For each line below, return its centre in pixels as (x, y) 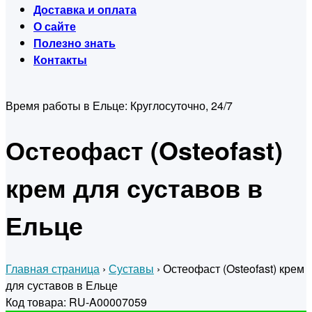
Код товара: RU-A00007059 (76, 302)
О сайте (55, 26)
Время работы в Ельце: (68, 106)
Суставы (131, 269)
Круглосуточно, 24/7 (181, 106)
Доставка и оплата (85, 9)
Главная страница (53, 269)
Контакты (60, 60)
